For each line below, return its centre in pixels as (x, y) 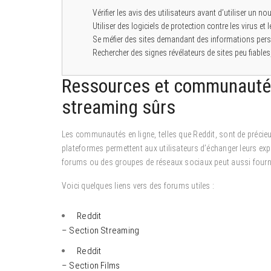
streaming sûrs (119, 107)
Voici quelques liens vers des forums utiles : (138, 185)
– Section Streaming (101, 230)
